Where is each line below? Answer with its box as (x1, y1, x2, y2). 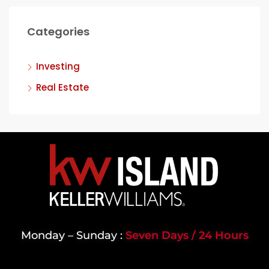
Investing (36, 59, 80, 73)
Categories (27, 23, 89, 39)
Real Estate (36, 80, 89, 94)
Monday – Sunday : (20, 228, 125, 242)
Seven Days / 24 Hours (125, 228, 249, 242)
